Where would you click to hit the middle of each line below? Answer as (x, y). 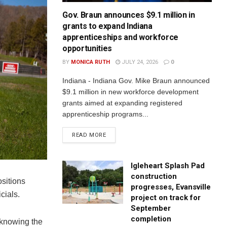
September (151, 208)
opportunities (87, 48)
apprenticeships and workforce (121, 37)
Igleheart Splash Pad (168, 165)
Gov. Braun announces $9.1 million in (129, 15)
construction (154, 176)
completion (151, 219)
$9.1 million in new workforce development (131, 91)
